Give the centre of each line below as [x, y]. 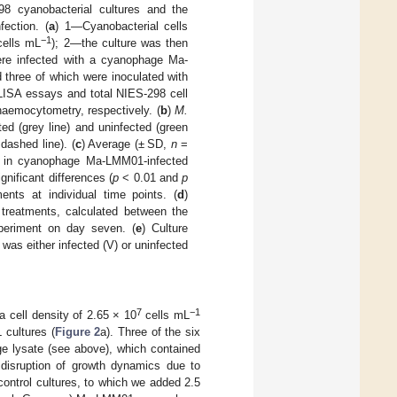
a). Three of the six [151, 331]
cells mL [166, 315]
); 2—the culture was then [120, 43]
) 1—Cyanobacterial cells [121, 26]
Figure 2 [78, 331]
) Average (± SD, [126, 144]
